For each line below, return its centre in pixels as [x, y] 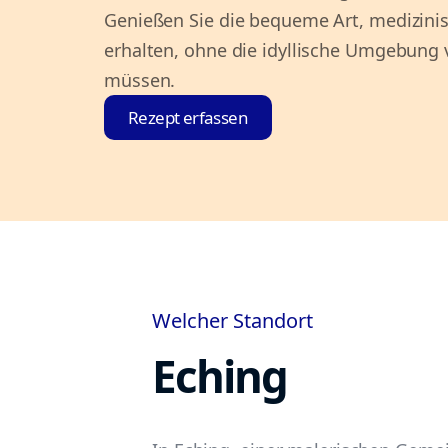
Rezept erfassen [188, 117]
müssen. [140, 80]
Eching [219, 376]
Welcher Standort [232, 320]
